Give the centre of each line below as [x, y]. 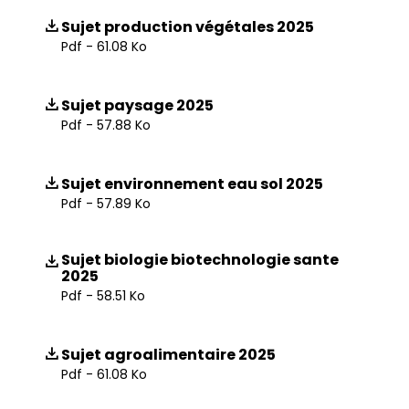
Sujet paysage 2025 [137, 105]
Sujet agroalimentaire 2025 [168, 355]
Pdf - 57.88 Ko [106, 125]
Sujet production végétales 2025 [188, 27]
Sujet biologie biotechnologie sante [200, 260]
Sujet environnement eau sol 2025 [192, 184]
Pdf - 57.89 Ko [106, 204]
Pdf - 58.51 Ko [103, 296]
